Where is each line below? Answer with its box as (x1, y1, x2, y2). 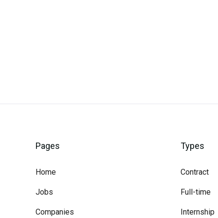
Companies (36, 207, 74, 217)
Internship (181, 207, 215, 217)
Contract (181, 167, 209, 177)
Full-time (181, 187, 211, 197)
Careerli (38, 18, 79, 32)
